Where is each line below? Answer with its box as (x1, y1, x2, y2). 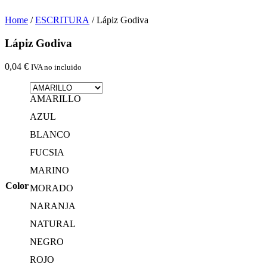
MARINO (30, 164, 69, 175)
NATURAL (30, 218, 76, 229)
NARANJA (30, 200, 76, 211)
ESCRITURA (35, 15, 89, 26)
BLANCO (30, 129, 70, 139)
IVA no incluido (31, 62, 82, 72)
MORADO (30, 182, 73, 193)
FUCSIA (30, 147, 64, 157)
